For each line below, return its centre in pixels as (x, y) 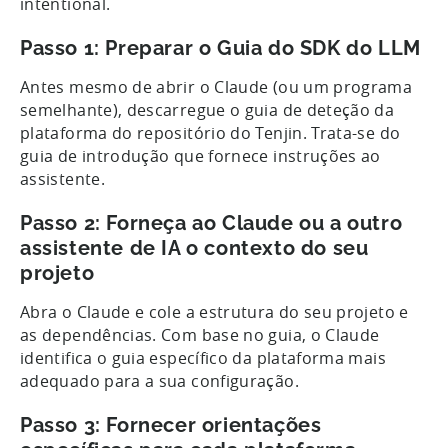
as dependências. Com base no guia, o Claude (200, 334)
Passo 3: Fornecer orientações (171, 424)
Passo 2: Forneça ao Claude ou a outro (211, 222)
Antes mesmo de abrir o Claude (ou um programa (216, 86)
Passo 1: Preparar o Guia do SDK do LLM (223, 47)
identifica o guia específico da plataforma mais (203, 357)
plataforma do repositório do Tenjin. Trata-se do (210, 132)
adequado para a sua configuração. (162, 380)
